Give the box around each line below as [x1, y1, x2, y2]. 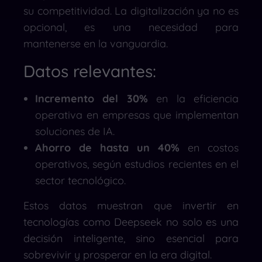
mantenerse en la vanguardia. [23, 36, 168, 50]
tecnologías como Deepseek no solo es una [23, 215, 239, 229]
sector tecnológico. [35, 173, 126, 187]
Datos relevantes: [23, 60, 156, 81]
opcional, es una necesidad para [23, 20, 239, 34]
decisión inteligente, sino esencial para [23, 231, 239, 245]
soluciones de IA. [35, 124, 115, 138]
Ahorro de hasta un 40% [35, 140, 180, 154]
